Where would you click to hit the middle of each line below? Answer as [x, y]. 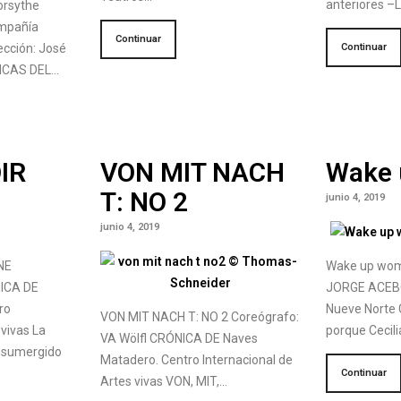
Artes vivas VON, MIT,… [163, 382]
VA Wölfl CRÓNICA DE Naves [179, 339]
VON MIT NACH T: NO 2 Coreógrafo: [199, 317]
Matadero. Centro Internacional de [196, 360]
